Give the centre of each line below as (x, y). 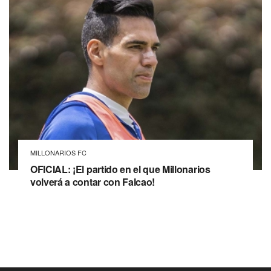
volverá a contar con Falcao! (93, 181)
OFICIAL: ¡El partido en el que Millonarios (120, 169)
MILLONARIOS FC (58, 152)
